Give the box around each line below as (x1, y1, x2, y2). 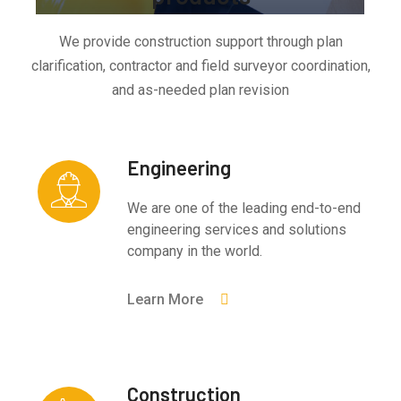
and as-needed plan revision (112, 81, 289, 99)
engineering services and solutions (127, 221, 347, 239)
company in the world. (127, 243, 263, 260)
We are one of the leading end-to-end (127, 200, 362, 218)
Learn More (127, 291, 204, 309)
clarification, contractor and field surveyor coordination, (30, 57, 371, 75)
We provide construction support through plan (58, 33, 343, 51)
